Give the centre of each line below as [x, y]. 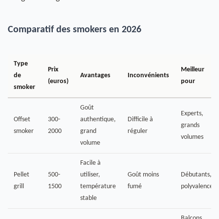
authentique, [98, 120]
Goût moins [143, 175]
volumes [192, 137]
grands [190, 125]
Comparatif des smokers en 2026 [75, 30]
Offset [22, 120]
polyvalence [197, 186]
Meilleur [193, 70]
